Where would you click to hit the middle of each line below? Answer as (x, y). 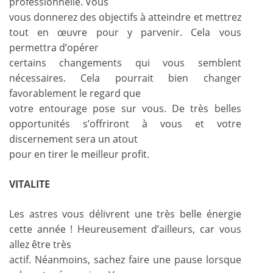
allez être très (40, 244)
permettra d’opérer (54, 47)
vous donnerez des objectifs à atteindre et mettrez (125, 17)
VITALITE (30, 184)
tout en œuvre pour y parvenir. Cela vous (125, 32)
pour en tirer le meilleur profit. (79, 154)
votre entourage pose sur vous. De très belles (125, 108)
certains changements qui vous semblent (125, 62)
